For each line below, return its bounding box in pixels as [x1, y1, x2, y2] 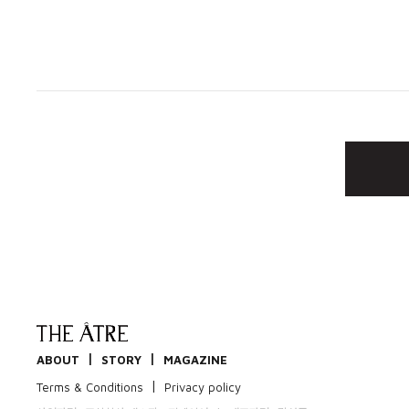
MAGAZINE [163, 351, 227, 367]
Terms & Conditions [37, 379, 143, 394]
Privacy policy [164, 379, 241, 394]
